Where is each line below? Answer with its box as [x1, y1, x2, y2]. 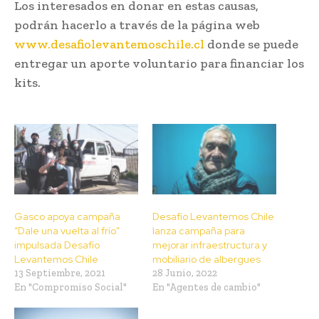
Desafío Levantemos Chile [152, 210, 274, 224]
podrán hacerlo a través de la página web [14, 16, 260, 33]
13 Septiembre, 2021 [14, 267, 105, 280]
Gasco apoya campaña [14, 210, 120, 224]
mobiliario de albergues [152, 253, 261, 266]
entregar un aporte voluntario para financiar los [14, 55, 304, 71]
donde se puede [204, 36, 298, 52]
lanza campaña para [152, 224, 245, 238]
